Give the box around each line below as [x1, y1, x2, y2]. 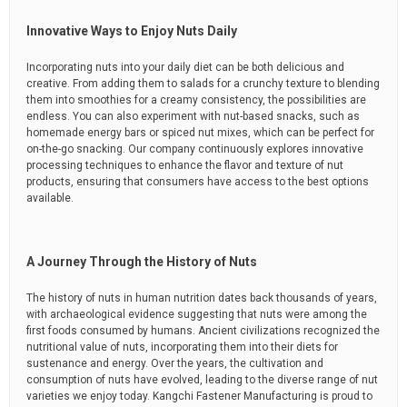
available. [26, 192, 74, 204]
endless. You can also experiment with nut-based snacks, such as [26, 110, 360, 123]
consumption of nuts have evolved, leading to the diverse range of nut [26, 373, 378, 386]
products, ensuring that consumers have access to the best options [26, 175, 369, 188]
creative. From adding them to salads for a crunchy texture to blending [26, 77, 380, 90]
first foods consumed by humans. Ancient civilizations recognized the [26, 324, 380, 337]
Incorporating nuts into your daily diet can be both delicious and [26, 61, 344, 74]
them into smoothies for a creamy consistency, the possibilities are [26, 94, 366, 106]
